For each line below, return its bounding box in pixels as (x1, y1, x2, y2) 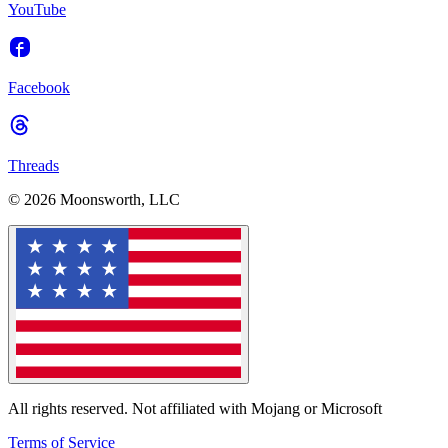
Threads (8, 156, 59, 174)
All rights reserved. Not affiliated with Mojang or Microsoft (8, 399, 382, 417)
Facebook (8, 78, 70, 96)
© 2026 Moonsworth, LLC (8, 190, 180, 208)
